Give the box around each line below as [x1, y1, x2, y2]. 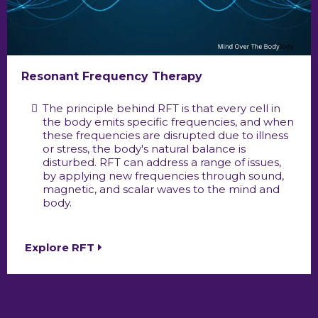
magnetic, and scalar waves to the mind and [43, 182, 280, 196]
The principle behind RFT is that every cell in [43, 101, 280, 115]
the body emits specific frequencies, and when [43, 114, 294, 128]
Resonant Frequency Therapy [21, 69, 202, 83]
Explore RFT [25, 240, 94, 254]
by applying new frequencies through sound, [43, 168, 284, 182]
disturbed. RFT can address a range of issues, [43, 155, 281, 169]
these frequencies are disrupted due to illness [43, 128, 288, 142]
